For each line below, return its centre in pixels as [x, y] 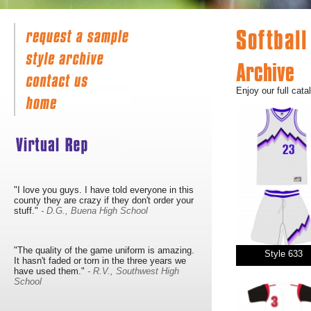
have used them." [51, 271]
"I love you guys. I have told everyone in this [104, 190]
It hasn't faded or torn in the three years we [100, 260]
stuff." [27, 211]
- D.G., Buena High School [94, 211]
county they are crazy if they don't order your [104, 201]
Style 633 [283, 254]
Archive [265, 74]
